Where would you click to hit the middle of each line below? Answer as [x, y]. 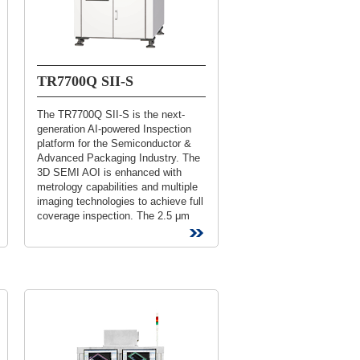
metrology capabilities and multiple [117, 187]
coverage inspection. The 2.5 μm [113, 216]
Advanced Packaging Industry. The [119, 158]
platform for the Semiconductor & [114, 143]
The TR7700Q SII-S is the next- [111, 115]
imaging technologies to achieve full [120, 201]
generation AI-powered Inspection [114, 129]
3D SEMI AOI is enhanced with [109, 172]
